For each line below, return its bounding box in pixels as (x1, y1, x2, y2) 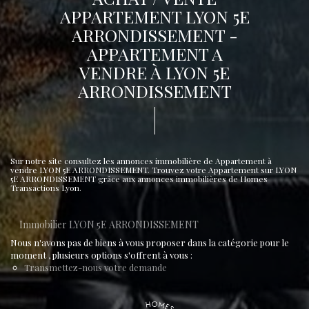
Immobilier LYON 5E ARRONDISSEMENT (19, 218, 199, 231)
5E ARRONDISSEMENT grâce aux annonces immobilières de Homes (10, 173, 268, 184)
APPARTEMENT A (86, 42, 223, 65)
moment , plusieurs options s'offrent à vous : (10, 249, 192, 261)
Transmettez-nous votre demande (24, 261, 167, 273)
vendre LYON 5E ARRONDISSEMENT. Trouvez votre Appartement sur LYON (10, 164, 297, 175)
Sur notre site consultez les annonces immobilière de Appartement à (10, 155, 272, 166)
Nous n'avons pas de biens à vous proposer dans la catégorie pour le (10, 237, 289, 248)
